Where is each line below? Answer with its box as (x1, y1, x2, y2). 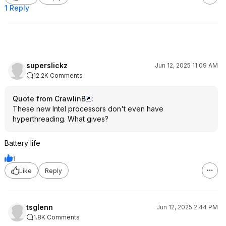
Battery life (5, 139, 40, 147)
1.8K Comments (33, 213, 80, 221)
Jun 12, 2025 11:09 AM (155, 62, 218, 69)
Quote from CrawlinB (13, 94, 86, 103)
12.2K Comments (33, 72, 83, 79)
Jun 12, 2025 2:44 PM (156, 203, 218, 211)
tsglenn (26, 203, 53, 211)
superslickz (26, 61, 68, 70)
